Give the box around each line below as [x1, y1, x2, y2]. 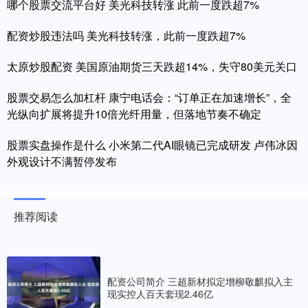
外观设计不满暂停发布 [7, 153, 117, 169]
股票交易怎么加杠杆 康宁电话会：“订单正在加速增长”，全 [7, 89, 291, 105]
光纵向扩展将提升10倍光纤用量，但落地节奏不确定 [7, 105, 261, 122]
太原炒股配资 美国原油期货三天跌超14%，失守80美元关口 [7, 58, 297, 74]
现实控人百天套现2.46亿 [107, 287, 213, 301]
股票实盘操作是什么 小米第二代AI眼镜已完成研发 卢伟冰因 [7, 136, 298, 153]
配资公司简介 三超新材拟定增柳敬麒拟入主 [107, 274, 293, 289]
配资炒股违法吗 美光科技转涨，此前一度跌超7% [7, 27, 245, 43]
